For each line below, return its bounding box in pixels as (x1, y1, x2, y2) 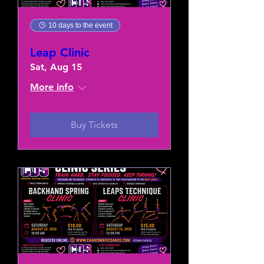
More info (30, 81, 74, 93)
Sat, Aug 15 (30, 61, 82, 72)
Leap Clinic (30, 45, 90, 60)
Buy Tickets (71, 118, 118, 130)
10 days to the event (48, 21, 113, 29)
